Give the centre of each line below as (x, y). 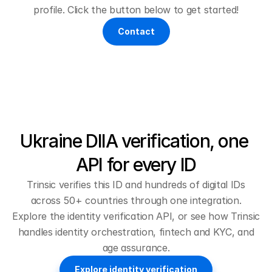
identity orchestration (104, 232)
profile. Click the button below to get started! (136, 10)
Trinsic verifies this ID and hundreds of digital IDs (136, 185)
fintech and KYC (195, 232)
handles (37, 232)
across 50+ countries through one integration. (136, 200)
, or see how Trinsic (216, 216)
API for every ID (136, 165)
